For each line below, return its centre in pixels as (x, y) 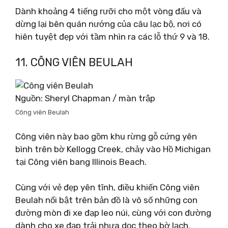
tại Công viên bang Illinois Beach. (81, 162)
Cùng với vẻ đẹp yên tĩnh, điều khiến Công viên (107, 187)
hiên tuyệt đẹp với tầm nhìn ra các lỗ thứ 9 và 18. (112, 36)
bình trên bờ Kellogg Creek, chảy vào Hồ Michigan (113, 149)
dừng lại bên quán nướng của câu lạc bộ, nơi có (108, 24)
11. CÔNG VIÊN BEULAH (74, 62)
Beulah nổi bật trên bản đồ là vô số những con (106, 200)
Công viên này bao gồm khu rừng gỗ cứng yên (106, 136)
